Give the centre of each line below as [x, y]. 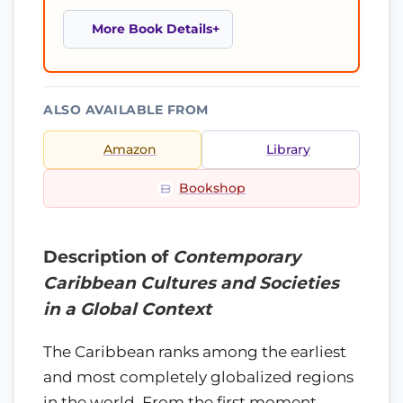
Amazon [130, 149]
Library [288, 149]
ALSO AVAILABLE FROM [126, 110]
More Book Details [152, 29]
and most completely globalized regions [198, 376]
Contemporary [237, 257]
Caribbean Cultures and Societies [191, 283]
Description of [108, 257]
